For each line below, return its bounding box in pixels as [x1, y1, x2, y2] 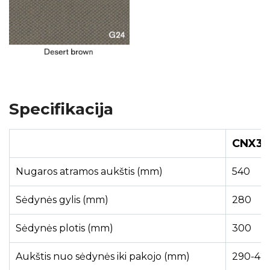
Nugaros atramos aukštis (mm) [16, 166, 163, 178]
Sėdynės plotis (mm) [16, 222, 113, 234]
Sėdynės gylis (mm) [16, 194, 108, 206]
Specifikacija [9, 99, 113, 119]
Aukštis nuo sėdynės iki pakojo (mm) [16, 251, 190, 263]
